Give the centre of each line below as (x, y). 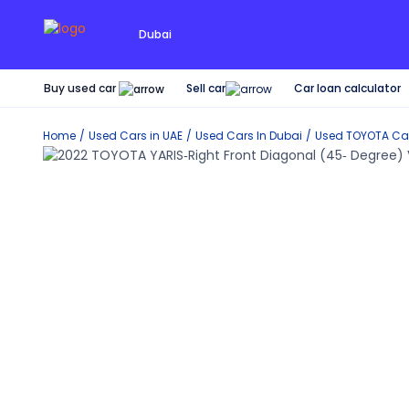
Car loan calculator (347, 88)
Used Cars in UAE (136, 136)
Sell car (206, 89)
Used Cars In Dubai (249, 136)
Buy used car (80, 88)
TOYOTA (367, 136)
